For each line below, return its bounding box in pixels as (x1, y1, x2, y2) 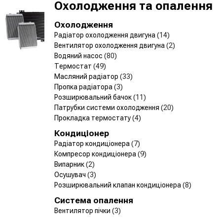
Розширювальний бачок (54, 93, 133, 101)
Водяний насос (54, 51, 104, 60)
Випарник (54, 160, 86, 168)
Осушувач (54, 170, 87, 179)
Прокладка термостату (54, 113, 132, 122)
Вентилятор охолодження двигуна (54, 41, 166, 49)
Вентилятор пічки (54, 206, 112, 215)
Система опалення (54, 195, 133, 205)
